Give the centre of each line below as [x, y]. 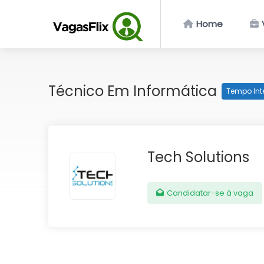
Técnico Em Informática [134, 91]
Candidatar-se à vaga [209, 193]
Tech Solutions [198, 157]
